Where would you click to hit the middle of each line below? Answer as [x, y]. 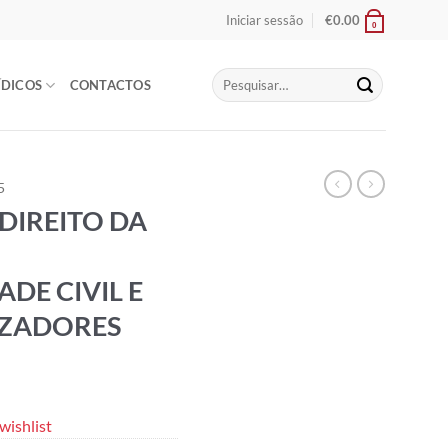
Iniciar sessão [264, 20]
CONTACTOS [110, 85]
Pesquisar [237, 77]
